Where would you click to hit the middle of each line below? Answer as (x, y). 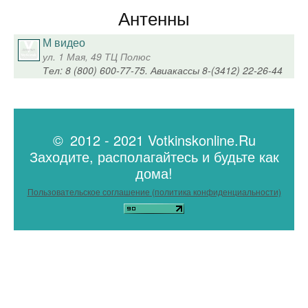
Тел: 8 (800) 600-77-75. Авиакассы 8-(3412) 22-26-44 (163, 70)
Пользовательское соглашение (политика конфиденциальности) (154, 191)
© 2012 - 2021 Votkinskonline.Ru (154, 140)
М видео (64, 43)
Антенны (154, 20)
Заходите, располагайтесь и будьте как (154, 156)
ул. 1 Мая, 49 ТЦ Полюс (97, 57)
